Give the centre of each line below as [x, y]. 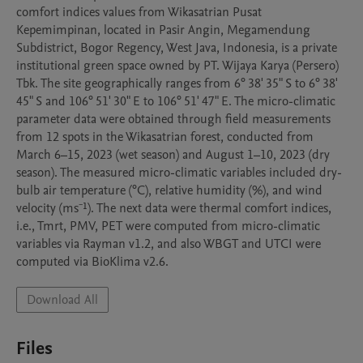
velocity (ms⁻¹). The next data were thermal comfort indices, [174, 208]
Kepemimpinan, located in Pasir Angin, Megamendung [163, 30]
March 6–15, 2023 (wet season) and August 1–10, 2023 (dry [173, 155]
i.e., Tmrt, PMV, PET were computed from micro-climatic [168, 226]
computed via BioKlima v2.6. [92, 262]
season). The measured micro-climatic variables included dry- [179, 173]
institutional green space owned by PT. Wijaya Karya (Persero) [177, 66]
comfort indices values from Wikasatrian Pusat [139, 12]
